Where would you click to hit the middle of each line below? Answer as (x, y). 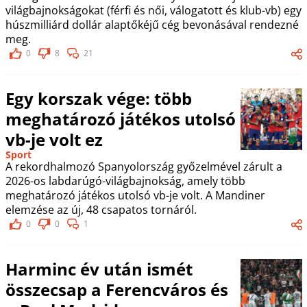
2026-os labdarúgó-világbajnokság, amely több (125, 181)
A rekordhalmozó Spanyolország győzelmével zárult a (144, 166)
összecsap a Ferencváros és (116, 289)
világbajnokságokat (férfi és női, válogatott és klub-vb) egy (153, 10)
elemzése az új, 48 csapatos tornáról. (101, 209)
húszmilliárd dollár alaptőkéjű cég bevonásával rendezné (152, 24)
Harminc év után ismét (99, 269)
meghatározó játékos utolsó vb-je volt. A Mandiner (135, 195)
